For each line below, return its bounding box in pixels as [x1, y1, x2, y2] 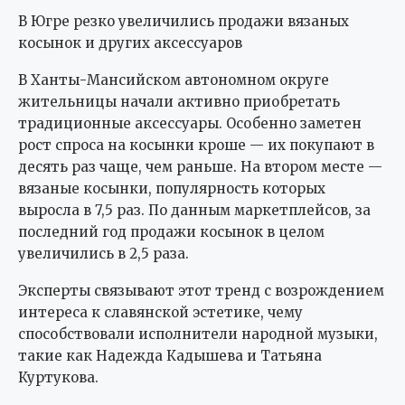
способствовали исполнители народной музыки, [18, 325, 378, 343]
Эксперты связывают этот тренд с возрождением [18, 281, 384, 299]
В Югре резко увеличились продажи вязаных [18, 12, 349, 30]
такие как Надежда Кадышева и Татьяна [18, 346, 322, 364]
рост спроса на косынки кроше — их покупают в [18, 136, 374, 154]
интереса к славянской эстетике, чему [18, 303, 303, 321]
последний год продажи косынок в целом [18, 222, 325, 240]
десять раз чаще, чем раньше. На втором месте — [18, 157, 382, 175]
